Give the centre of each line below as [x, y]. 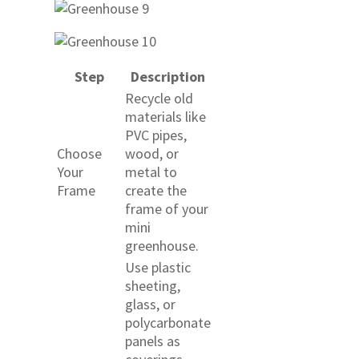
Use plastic [158, 268]
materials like [165, 117]
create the [156, 191]
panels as [153, 341]
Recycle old [159, 99]
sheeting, [153, 286]
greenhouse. [162, 246]
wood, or [152, 154]
